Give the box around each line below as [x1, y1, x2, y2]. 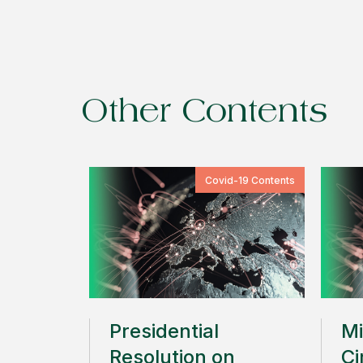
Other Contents [81, 98, 328, 130]
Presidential [109, 319, 219, 343]
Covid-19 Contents [205, 174, 295, 186]
